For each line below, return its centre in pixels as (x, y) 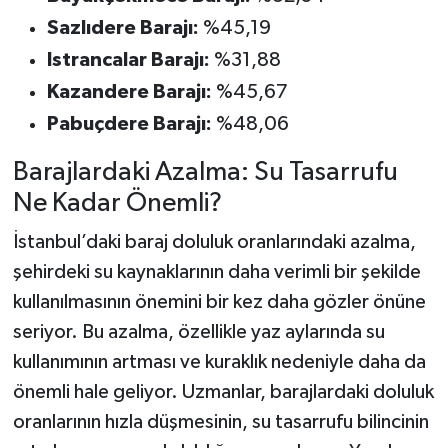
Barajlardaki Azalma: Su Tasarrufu (205, 172)
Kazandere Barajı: (129, 91)
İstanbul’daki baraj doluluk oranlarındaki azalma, (214, 242)
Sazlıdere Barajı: (122, 27)
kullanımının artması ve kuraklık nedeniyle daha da (219, 362)
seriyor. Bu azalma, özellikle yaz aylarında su (198, 332)
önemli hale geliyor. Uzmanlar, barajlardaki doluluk (223, 392)
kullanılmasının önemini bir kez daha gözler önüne (219, 302)
